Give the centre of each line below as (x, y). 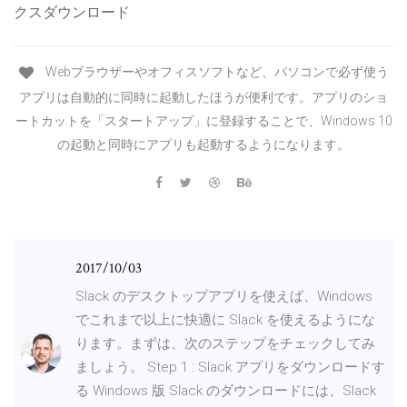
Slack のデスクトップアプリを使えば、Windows (224, 296)
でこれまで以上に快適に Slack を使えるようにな (225, 319)
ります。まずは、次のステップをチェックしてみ (225, 343)
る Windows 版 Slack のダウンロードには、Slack (226, 390)
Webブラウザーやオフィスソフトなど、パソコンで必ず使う (215, 72)
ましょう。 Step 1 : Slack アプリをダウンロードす (230, 367)
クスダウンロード (72, 13)
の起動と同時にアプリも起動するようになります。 (203, 144)
